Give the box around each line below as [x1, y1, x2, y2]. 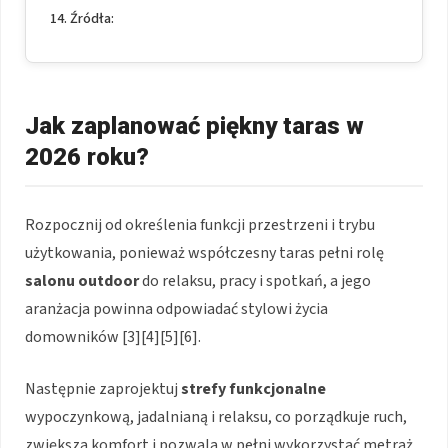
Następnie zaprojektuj [25, 377, 181, 400]
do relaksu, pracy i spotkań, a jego [139, 269, 371, 292]
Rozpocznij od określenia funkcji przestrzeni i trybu [25, 213, 375, 236]
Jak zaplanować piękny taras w [25, 111, 364, 140]
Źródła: [69, 7, 114, 29]
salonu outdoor [25, 269, 139, 292]
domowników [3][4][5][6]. [25, 325, 201, 348]
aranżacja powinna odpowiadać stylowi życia [25, 297, 328, 320]
